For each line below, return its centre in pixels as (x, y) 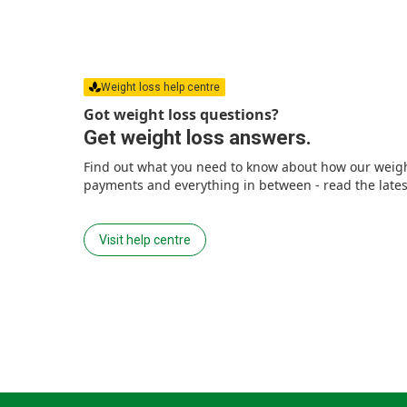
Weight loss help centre (160, 87)
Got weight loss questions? (181, 114)
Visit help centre (145, 239)
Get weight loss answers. (198, 137)
